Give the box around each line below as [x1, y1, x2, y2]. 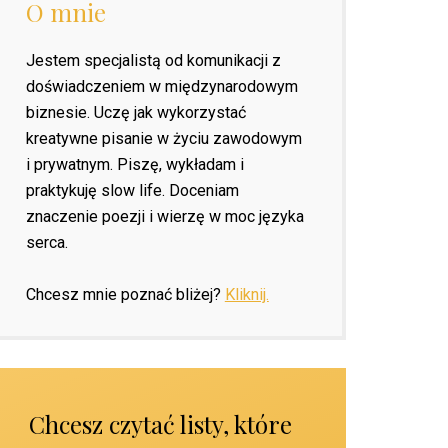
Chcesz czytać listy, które [28, 407, 292, 440]
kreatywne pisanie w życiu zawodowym [25, 128, 302, 148]
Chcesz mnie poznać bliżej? [25, 284, 225, 304]
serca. [25, 232, 68, 252]
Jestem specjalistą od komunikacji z [25, 50, 281, 70]
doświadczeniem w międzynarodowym [25, 76, 298, 96]
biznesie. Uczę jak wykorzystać [25, 102, 246, 122]
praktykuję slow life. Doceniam [25, 180, 239, 200]
